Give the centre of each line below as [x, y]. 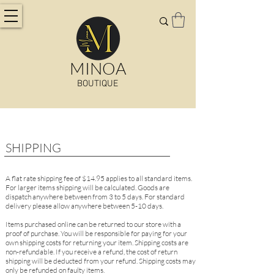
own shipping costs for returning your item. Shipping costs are [97, 243]
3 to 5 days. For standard [147, 197]
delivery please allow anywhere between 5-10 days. [84, 206]
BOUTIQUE [98, 84]
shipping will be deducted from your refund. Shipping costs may [101, 261]
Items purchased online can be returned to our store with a [93, 224]
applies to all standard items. [148, 178]
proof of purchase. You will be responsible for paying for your [96, 233]
